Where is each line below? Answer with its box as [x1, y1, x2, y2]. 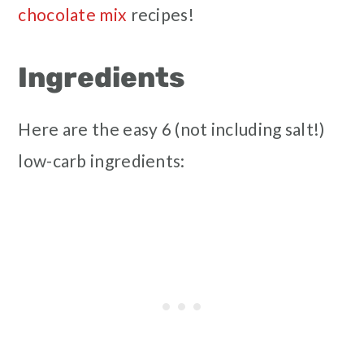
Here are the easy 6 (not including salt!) [18, 119, 325, 140]
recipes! [127, 4, 194, 25]
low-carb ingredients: [18, 150, 185, 171]
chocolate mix [18, 4, 128, 25]
